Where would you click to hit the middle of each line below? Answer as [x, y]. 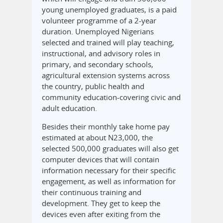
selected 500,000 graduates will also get [110, 149]
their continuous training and [92, 192]
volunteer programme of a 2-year [99, 21]
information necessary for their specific [109, 170]
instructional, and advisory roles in [101, 54]
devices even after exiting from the [101, 214]
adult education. [69, 108]
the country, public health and [93, 86]
